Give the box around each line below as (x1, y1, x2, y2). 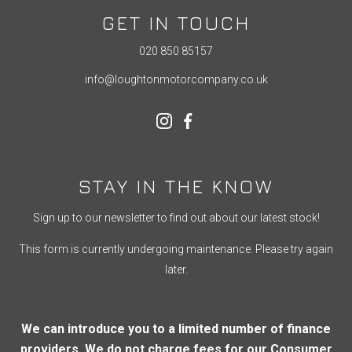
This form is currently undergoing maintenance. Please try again (19, 242, 333, 255)
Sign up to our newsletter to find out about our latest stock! (32, 211, 320, 224)
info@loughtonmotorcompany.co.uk (84, 72, 268, 86)
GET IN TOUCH (101, 11, 251, 34)
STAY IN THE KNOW (78, 174, 274, 197)
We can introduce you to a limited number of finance (21, 321, 331, 336)
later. (164, 262, 188, 276)
